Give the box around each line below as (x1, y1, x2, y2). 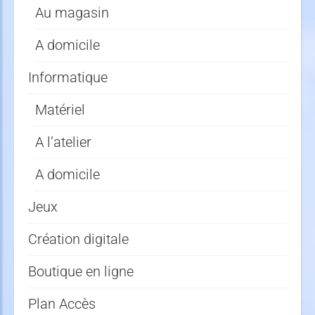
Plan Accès (28, 295, 96, 312)
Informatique (28, 69, 108, 86)
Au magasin (35, 4, 109, 21)
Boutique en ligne (28, 263, 134, 280)
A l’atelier (35, 134, 91, 150)
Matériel (35, 101, 85, 118)
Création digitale (28, 231, 129, 247)
